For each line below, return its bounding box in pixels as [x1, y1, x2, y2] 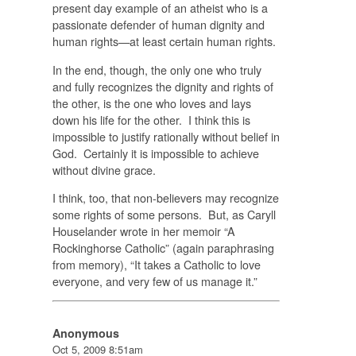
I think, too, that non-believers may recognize [52, 188, 279, 206]
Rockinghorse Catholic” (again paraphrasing [52, 238, 274, 256]
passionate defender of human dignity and [52, 16, 265, 33]
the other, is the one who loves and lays [52, 94, 251, 111]
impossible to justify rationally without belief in [52, 127, 280, 145]
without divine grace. [52, 161, 156, 178]
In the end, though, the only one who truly [52, 60, 261, 78]
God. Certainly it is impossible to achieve [52, 144, 259, 161]
